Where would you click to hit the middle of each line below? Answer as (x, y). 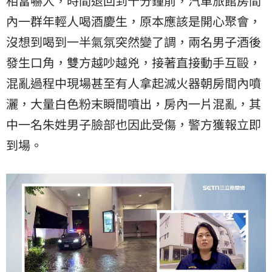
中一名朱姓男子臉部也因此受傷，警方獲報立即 (134, 124)
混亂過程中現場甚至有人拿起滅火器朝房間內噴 (134, 83)
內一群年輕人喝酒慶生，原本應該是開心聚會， (134, 21)
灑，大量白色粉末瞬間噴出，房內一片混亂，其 (134, 103)
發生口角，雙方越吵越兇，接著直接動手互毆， (134, 62)
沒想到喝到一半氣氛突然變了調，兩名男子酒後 (134, 41)
